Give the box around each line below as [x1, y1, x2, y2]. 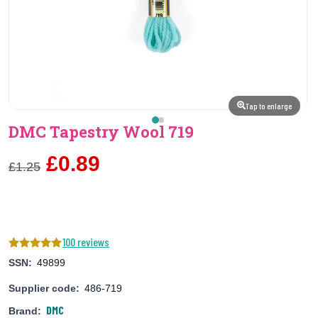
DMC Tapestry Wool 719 [9, 121, 194, 142]
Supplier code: [9, 282, 79, 294]
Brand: [9, 305, 41, 317]
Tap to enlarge [246, 101, 292, 111]
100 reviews [62, 235, 109, 248]
